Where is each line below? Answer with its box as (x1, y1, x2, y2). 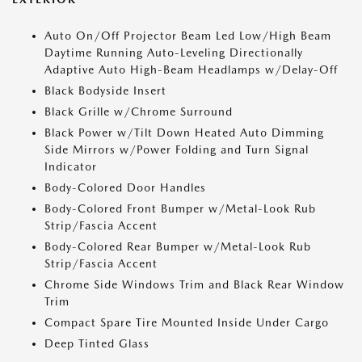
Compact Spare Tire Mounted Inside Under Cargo (44, 316, 329, 329)
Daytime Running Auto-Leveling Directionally (44, 46, 303, 59)
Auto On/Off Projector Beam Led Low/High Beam (44, 29, 331, 42)
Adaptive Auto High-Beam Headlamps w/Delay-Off (44, 63, 338, 76)
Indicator (44, 160, 97, 173)
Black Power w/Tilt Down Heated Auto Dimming (44, 126, 324, 139)
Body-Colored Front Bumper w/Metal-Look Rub (44, 202, 316, 215)
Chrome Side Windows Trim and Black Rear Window (44, 278, 344, 291)
